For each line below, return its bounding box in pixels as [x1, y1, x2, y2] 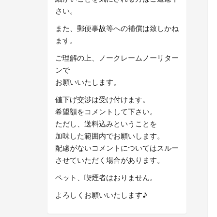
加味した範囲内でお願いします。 [55, 130, 164, 141]
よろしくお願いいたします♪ [55, 189, 147, 200]
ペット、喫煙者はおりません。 [55, 172, 157, 183]
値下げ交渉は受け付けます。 [55, 94, 150, 105]
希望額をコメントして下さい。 [55, 106, 157, 117]
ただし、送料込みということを [55, 118, 157, 129]
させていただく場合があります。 [55, 155, 164, 165]
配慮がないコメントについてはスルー [55, 142, 179, 153]
